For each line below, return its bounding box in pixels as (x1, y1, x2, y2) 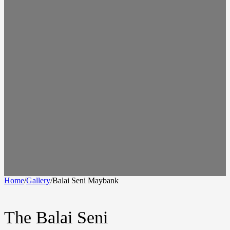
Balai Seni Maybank (52, 176, 119, 185)
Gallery (26, 176, 50, 185)
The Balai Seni (4, 207, 108, 227)
